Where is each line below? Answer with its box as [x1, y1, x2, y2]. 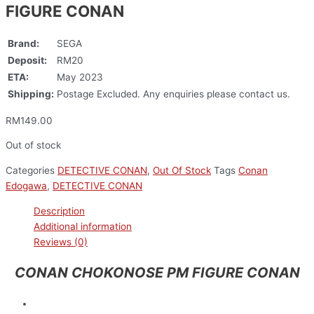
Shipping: [8, 88, 54, 100]
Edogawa [6, 179, 47, 191]
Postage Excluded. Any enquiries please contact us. [57, 88, 290, 100]
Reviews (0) [34, 235, 88, 247]
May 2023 [57, 71, 103, 83]
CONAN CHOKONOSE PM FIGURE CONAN [14, 264, 300, 281]
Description [34, 205, 85, 217]
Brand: [8, 37, 41, 49]
